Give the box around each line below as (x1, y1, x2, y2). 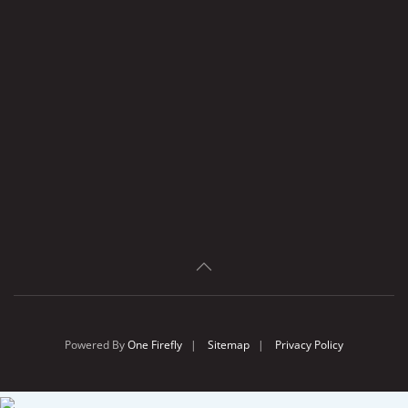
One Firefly (127, 337, 182, 353)
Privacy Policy (275, 337, 343, 353)
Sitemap (208, 337, 250, 353)
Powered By (65, 337, 127, 353)
